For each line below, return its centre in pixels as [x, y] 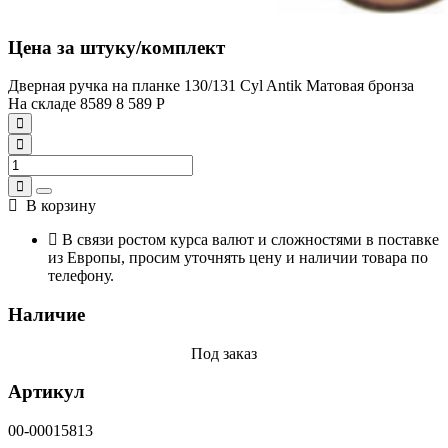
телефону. [81, 276]
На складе [44, 104]
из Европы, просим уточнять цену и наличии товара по [238, 258]
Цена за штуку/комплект [116, 47]
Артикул [46, 392]
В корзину [57, 206]
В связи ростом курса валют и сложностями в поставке [248, 240]
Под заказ [224, 353]
